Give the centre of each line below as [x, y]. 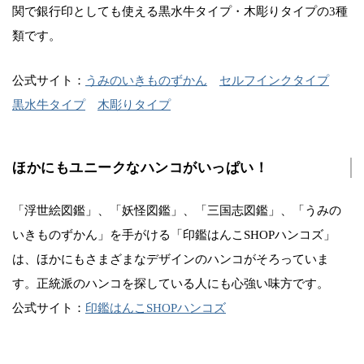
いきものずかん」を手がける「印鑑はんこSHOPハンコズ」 [174, 234]
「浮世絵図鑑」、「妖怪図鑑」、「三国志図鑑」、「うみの [177, 210]
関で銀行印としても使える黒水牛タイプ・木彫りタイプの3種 [180, 11]
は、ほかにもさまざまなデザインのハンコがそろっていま [171, 259]
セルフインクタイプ [274, 80]
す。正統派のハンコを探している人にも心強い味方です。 [171, 283]
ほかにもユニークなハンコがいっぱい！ [141, 167]
